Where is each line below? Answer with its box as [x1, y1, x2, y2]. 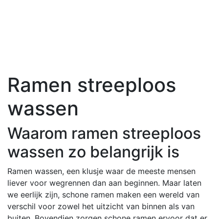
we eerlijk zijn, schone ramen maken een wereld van [7, 189, 199, 199]
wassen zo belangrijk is [7, 142, 179, 161]
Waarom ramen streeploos [7, 123, 201, 143]
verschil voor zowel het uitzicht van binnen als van [7, 201, 195, 211]
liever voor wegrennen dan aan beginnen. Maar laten [7, 177, 201, 188]
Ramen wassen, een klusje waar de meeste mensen [7, 166, 196, 176]
